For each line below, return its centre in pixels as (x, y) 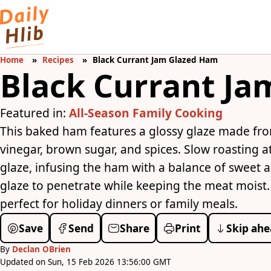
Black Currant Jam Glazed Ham (155, 60)
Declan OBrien (41, 250)
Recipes (58, 60)
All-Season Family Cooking (146, 113)
